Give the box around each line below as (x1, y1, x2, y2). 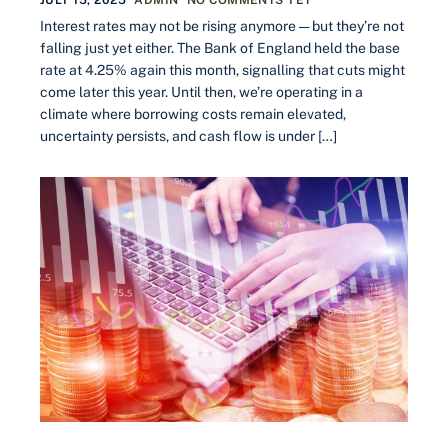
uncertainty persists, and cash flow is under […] (40, 127, 337, 144)
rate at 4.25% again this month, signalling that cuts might (40, 61, 405, 78)
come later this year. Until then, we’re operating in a (40, 83, 363, 100)
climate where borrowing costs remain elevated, (40, 105, 346, 122)
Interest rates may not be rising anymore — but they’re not (40, 17, 404, 34)
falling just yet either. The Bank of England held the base (40, 39, 400, 56)
